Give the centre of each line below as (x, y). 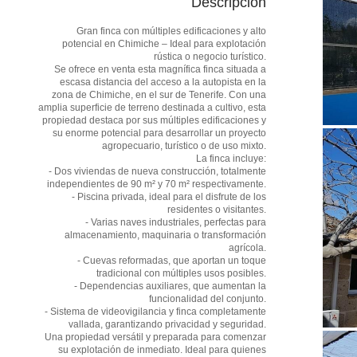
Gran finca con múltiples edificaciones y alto (171, 31)
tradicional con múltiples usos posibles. (181, 273)
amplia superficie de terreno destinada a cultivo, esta (152, 107)
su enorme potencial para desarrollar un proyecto (159, 133)
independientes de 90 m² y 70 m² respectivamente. (157, 184)
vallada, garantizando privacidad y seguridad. (167, 324)
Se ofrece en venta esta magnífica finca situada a (160, 69)
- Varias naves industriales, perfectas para (176, 222)
